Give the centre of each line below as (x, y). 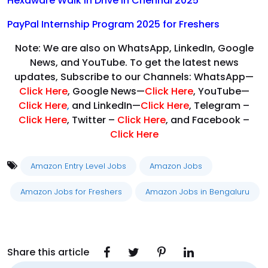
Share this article (48, 252)
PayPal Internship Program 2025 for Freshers (113, 25)
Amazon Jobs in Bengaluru (197, 192)
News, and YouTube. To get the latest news (134, 63)
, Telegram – (219, 106)
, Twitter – (92, 120)
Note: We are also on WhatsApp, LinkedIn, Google (134, 48)
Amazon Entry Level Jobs (78, 166)
